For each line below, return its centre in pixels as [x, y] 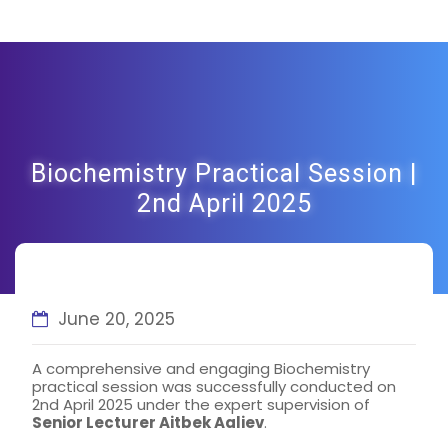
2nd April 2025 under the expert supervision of [201, 404]
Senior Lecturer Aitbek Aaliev [148, 422]
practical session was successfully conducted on [214, 386]
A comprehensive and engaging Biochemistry [201, 368]
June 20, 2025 [116, 318]
